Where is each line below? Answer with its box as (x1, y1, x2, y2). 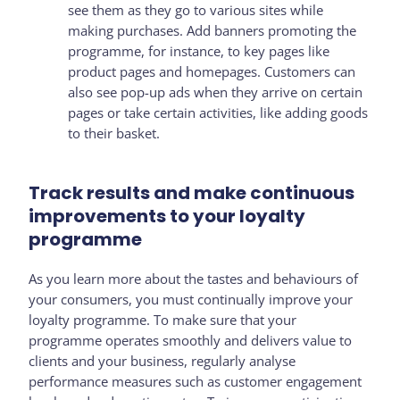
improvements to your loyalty (29, 204, 306, 229)
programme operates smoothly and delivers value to (29, 331, 353, 350)
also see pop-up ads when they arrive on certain (68, 83, 363, 102)
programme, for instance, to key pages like (68, 42, 330, 61)
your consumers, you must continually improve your (29, 290, 354, 309)
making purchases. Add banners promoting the (68, 21, 357, 40)
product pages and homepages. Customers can (68, 62, 356, 81)
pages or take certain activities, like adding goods (68, 104, 369, 122)
